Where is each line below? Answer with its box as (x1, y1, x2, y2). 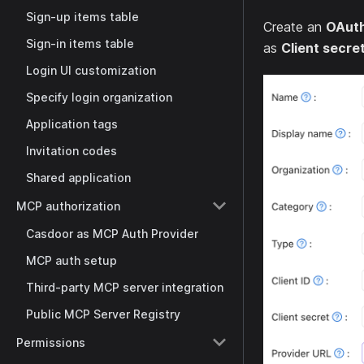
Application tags (26, 117, 118, 131)
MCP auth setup (26, 253, 117, 267)
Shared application (26, 171, 131, 184)
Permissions (16, 335, 85, 349)
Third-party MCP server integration (26, 280, 223, 294)
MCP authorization (16, 198, 120, 213)
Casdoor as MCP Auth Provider (26, 227, 198, 240)
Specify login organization (26, 90, 172, 104)
